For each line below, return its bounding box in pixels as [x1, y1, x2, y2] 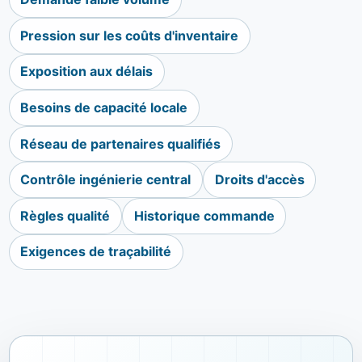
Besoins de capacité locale [20, 99, 188, 116]
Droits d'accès [214, 171, 305, 188]
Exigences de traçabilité [20, 243, 172, 260]
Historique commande [133, 207, 275, 224]
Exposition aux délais [20, 63, 154, 80]
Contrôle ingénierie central [20, 171, 192, 188]
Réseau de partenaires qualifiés [20, 135, 221, 152]
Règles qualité [20, 207, 111, 224]
